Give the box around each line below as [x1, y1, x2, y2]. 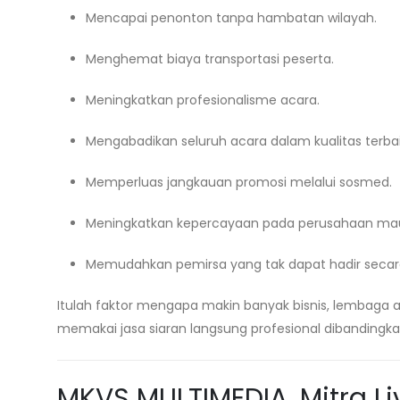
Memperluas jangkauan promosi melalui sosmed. [86, 173, 392, 191]
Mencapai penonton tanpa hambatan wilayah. [86, 9, 377, 27]
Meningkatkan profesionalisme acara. [86, 91, 320, 109]
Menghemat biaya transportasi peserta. [86, 50, 334, 68]
